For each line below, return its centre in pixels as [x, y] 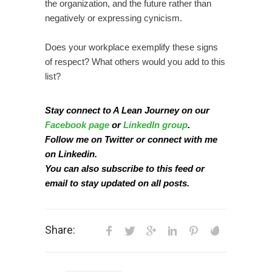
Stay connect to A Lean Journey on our [127, 110]
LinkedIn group [155, 125]
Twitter [119, 139]
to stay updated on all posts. [128, 183]
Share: [60, 229]
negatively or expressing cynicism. [114, 18]
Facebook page [77, 125]
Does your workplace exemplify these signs [131, 47]
